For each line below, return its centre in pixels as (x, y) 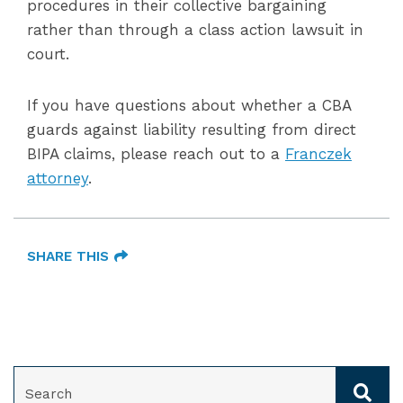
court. (48, 54)
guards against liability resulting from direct (192, 130)
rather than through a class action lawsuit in (195, 30)
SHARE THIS (68, 256)
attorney (58, 178)
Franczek (318, 154)
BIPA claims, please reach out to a (156, 154)
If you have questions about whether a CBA (189, 105)
